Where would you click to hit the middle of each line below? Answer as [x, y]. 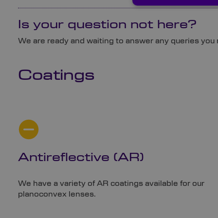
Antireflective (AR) [81, 158]
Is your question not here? [107, 25]
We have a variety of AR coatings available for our [111, 184]
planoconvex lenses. [57, 194]
